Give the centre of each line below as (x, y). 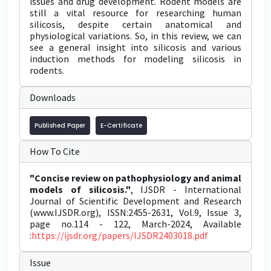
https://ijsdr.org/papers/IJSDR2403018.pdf (120, 235)
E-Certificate (121, 126)
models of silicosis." (80, 189)
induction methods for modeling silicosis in (135, 59)
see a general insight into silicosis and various (135, 47)
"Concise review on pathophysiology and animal (135, 178)
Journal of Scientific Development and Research (135, 201)
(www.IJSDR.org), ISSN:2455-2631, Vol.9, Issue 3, (135, 212)
